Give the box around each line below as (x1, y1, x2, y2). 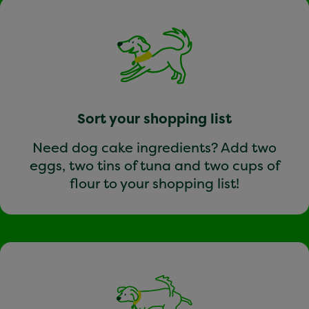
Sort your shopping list (77, 108, 232, 128)
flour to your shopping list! (70, 173, 239, 192)
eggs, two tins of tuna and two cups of (29, 155, 280, 175)
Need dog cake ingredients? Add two (32, 137, 277, 157)
